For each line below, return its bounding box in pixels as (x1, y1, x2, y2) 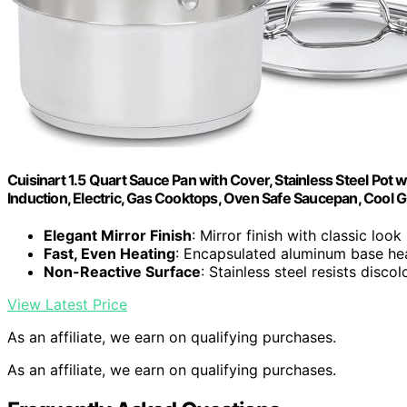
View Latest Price (7, 295, 127, 314)
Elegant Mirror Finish (44, 226, 192, 245)
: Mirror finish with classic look (192, 226, 402, 245)
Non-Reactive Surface (44, 263, 201, 282)
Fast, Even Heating (44, 244, 175, 263)
